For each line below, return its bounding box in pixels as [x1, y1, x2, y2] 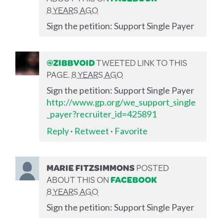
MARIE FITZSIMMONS [47, 161, 135, 174]
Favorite [114, 125, 148, 136]
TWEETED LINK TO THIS [95, 55, 188, 69]
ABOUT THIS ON [47, 172, 111, 186]
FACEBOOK [111, 172, 158, 186]
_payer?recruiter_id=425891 [47, 108, 157, 119]
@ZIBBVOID [47, 55, 95, 69]
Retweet [74, 125, 110, 136]
